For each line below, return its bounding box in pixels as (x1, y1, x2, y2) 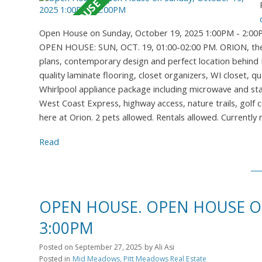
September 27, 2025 (75, 242, 142, 252)
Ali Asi (154, 242, 174, 252)
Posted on (39, 242, 75, 252)
